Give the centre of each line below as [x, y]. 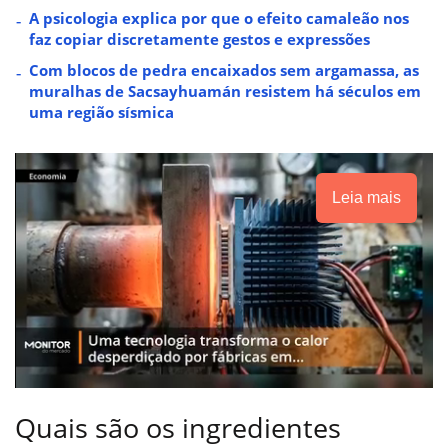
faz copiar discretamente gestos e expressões [199, 38]
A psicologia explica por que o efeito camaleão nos [219, 17]
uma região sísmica [101, 111]
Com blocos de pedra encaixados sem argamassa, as [224, 69]
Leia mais [366, 197]
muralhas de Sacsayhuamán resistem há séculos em [225, 90]
